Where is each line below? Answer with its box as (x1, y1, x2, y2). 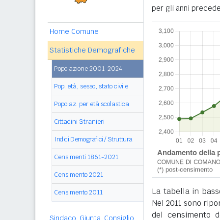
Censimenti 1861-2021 (54, 153, 118, 161)
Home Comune (50, 27, 99, 36)
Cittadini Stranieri (54, 117, 105, 126)
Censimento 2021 (54, 170, 103, 179)
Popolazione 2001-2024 (54, 64, 122, 73)
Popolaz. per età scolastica (54, 100, 129, 108)
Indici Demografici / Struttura (54, 135, 133, 143)
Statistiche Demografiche (50, 46, 135, 55)
